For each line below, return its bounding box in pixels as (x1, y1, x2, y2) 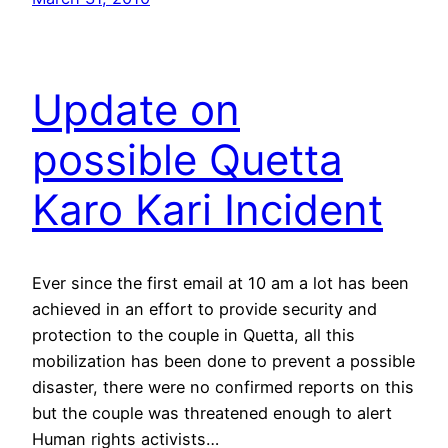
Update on (32, 84, 240, 136)
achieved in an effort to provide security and (32, 299, 377, 320)
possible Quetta (32, 134, 343, 186)
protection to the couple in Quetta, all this (32, 325, 355, 346)
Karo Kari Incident (32, 184, 383, 236)
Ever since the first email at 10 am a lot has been (32, 273, 409, 294)
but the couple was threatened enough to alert (32, 403, 392, 424)
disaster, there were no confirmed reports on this (32, 377, 414, 398)
